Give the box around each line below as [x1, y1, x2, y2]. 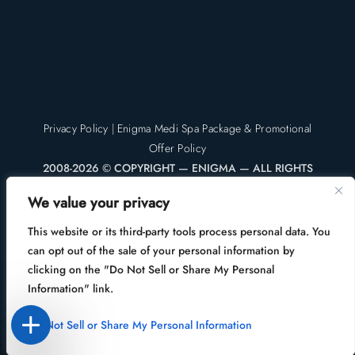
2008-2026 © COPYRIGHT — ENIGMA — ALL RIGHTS [42, 159, 313, 176]
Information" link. [28, 281, 113, 296]
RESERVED [151, 179, 204, 196]
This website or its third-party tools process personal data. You [28, 223, 330, 239]
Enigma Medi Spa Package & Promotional [116, 120, 312, 136]
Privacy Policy [43, 120, 109, 136]
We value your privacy [28, 193, 170, 213]
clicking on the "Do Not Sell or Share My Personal [28, 261, 274, 277]
